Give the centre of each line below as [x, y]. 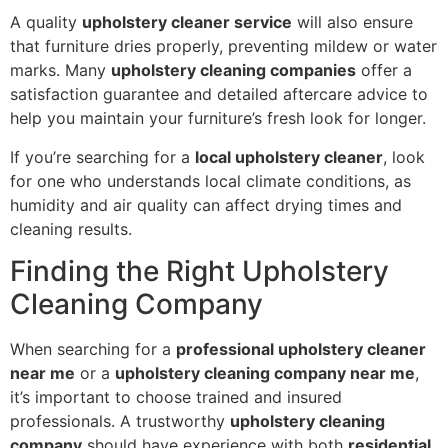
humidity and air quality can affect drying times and [206, 204]
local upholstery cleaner [289, 156]
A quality [46, 22]
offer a [384, 70]
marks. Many [60, 70]
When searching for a [93, 349]
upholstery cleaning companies [233, 70]
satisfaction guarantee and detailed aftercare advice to [219, 94]
